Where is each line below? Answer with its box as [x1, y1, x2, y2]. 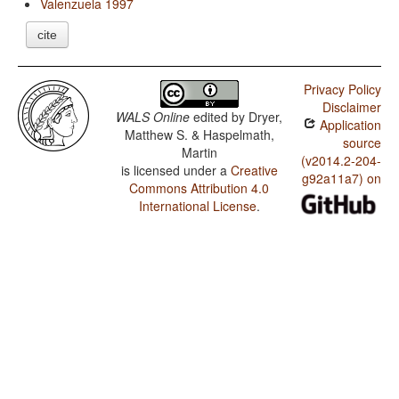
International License [138, 197, 256, 216]
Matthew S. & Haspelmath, [124, 126, 274, 144]
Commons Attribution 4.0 [129, 179, 270, 198]
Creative [230, 161, 278, 180]
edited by [190, 108, 249, 126]
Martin [181, 143, 217, 162]
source [342, 134, 381, 152]
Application [315, 116, 381, 134]
